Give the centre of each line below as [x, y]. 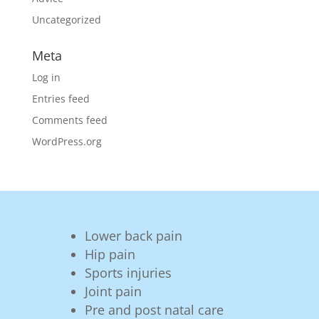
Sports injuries [128, 273]
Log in [46, 77]
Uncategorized [66, 20]
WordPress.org [67, 141]
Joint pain [113, 291]
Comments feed [69, 120]
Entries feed [61, 99]
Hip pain [110, 254]
